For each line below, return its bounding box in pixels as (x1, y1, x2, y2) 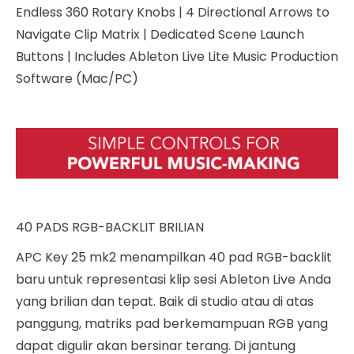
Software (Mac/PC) (16, 70, 138, 88)
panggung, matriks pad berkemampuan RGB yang (16, 314, 328, 333)
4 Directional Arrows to (183, 3, 330, 21)
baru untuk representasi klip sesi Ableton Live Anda (16, 270, 331, 289)
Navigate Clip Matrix (16, 25, 143, 43)
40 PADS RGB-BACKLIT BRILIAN (16, 218, 204, 237)
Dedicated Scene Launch (147, 25, 304, 43)
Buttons (16, 47, 67, 66)
